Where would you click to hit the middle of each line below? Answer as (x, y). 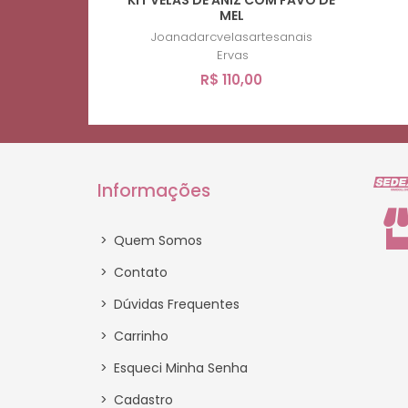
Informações (154, 190)
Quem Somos (156, 240)
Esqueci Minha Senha (179, 367)
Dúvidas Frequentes (175, 304)
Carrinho (139, 336)
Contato (139, 272)
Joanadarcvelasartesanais (231, 36)
